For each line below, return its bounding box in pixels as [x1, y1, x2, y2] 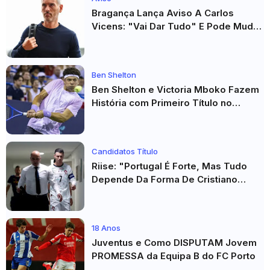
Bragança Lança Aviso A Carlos [92, 7, 234, 19]
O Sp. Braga [92, 34, 145, 45]
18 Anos [92, 223, 121, 233]
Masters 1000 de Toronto [92, 110, 206, 122]
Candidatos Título [92, 146, 158, 156]
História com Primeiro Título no [92, 97, 232, 108]
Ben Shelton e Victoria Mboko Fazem [92, 84, 259, 95]
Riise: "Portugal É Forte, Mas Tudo [92, 160, 247, 172]
